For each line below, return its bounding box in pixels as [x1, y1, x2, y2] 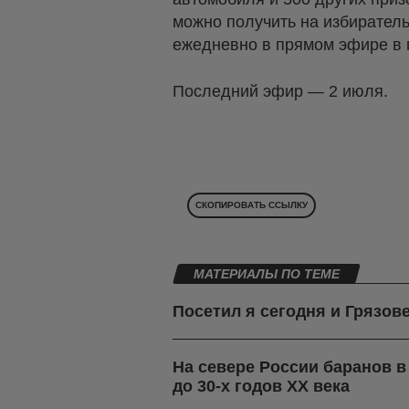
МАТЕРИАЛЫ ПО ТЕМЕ [194, 267, 340, 282]
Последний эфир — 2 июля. [173, 82, 393, 101]
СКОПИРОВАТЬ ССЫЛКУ [195, 200, 308, 211]
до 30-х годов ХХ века [173, 377, 350, 396]
